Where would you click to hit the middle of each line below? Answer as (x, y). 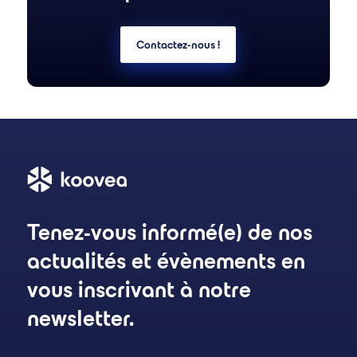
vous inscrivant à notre (139, 289)
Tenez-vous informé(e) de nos (169, 232)
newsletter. (80, 318)
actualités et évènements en (166, 261)
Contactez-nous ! (178, 45)
